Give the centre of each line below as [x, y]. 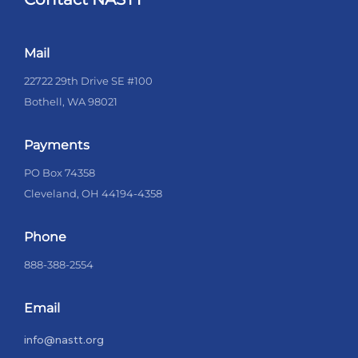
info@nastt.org [64, 339]
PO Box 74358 [60, 172]
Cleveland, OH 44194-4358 [93, 193]
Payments [57, 145]
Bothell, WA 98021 [71, 101]
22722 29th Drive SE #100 [88, 80]
